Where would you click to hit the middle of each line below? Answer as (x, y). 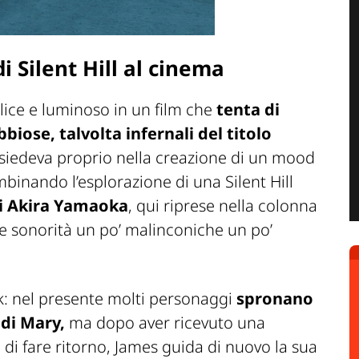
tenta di (248, 109)
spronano (273, 298)
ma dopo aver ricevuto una (167, 322)
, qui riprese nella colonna (223, 205)
